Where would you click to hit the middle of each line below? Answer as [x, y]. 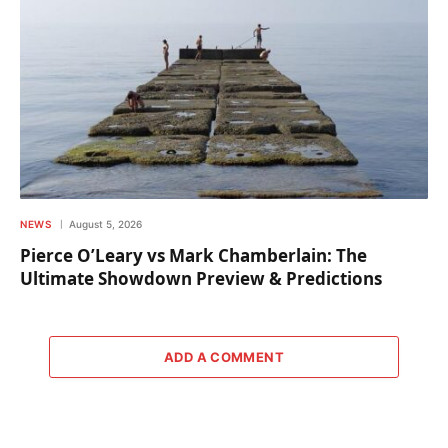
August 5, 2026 [105, 224]
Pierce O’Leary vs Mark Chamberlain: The [193, 256]
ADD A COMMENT [224, 357]
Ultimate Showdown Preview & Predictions [201, 279]
